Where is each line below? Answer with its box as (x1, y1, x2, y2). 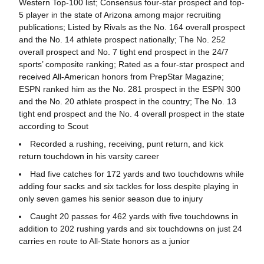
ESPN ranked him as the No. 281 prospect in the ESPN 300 (18, 84, 240, 94)
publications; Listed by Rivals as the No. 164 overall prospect (18, 22, 245, 32)
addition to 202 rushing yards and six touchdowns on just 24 (18, 223, 242, 233)
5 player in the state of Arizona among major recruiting (18, 10, 221, 20)
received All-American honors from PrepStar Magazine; (18, 72, 224, 82)
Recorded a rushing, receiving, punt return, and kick (29, 139, 223, 148)
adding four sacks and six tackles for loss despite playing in (18, 181, 239, 191)
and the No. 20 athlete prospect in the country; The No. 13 (18, 97, 236, 107)
